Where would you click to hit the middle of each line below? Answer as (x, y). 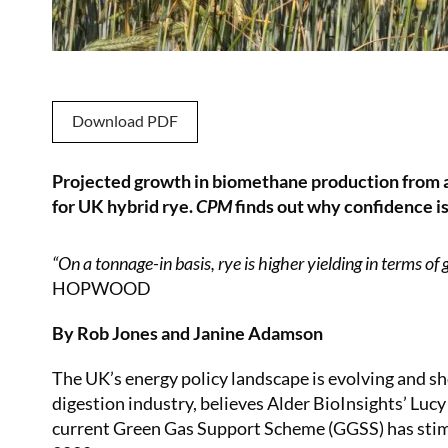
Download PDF (125, 120)
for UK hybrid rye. (124, 206)
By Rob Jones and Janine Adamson (187, 333)
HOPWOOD (101, 288)
